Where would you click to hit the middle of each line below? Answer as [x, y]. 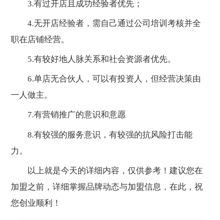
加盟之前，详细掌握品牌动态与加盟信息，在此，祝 [107, 187]
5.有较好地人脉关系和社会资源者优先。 [94, 59]
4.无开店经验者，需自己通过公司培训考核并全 [106, 24]
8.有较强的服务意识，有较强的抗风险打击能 [102, 135]
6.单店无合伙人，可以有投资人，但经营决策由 [106, 79]
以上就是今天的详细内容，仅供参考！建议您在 [107, 170]
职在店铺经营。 [40, 40]
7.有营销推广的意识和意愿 [69, 115]
